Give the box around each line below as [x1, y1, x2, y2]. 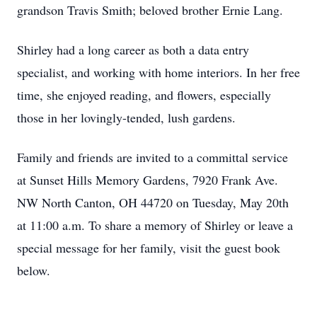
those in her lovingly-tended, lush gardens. [17, 109, 236, 126]
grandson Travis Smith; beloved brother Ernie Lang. [17, 1, 283, 18]
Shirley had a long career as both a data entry [17, 41, 249, 58]
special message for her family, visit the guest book [17, 239, 280, 256]
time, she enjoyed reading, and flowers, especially [17, 86, 271, 103]
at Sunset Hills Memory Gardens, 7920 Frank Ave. [17, 171, 278, 188]
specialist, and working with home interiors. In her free [17, 64, 300, 81]
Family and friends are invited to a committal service [17, 149, 288, 166]
